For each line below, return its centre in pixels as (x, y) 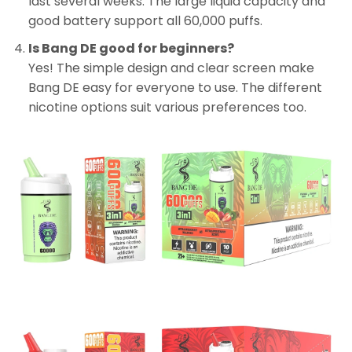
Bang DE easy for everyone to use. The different (175, 87)
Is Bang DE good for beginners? (131, 48)
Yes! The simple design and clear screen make (171, 68)
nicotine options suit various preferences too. (167, 107)
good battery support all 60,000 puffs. (145, 21)
